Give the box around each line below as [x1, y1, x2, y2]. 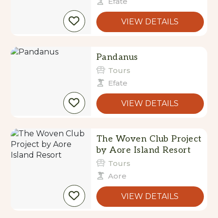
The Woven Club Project [96, 134, 202, 144]
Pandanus [96, 52, 138, 62]
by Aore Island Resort [96, 145, 191, 155]
